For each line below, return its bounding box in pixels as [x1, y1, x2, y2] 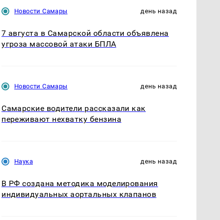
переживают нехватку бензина [1, 114, 122, 124]
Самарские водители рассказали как [1, 104, 146, 113]
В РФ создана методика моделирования [1, 179, 158, 189]
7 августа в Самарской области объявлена [1, 28, 169, 38]
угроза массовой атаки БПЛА [1, 39, 116, 49]
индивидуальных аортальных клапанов [1, 190, 157, 199]
